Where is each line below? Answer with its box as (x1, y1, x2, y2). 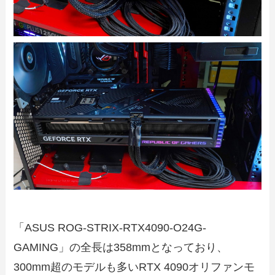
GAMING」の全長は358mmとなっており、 (14, 241, 228, 254)
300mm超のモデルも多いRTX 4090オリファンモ (14, 261, 255, 274)
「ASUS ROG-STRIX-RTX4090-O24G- (14, 222, 207, 234)
